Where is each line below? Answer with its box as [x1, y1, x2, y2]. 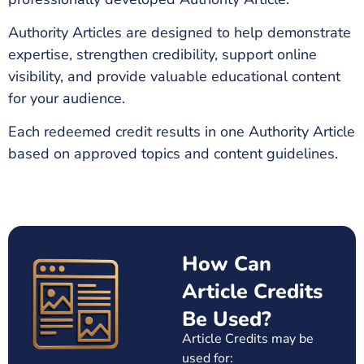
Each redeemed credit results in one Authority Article [8, 122, 355, 142]
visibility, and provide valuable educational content [8, 66, 340, 86]
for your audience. [8, 88, 125, 108]
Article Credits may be [182, 329, 314, 348]
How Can [182, 249, 271, 278]
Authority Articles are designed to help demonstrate [8, 22, 351, 42]
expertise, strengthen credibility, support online [8, 44, 317, 64]
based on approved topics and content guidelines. [8, 144, 338, 164]
